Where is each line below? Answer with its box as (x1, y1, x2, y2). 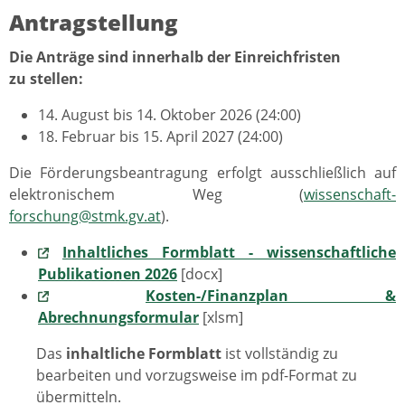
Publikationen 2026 (38, 263, 177, 284)
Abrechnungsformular (38, 306, 199, 327)
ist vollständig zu (221, 343, 338, 363)
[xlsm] (199, 306, 243, 327)
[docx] (177, 263, 222, 284)
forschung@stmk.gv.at (9, 205, 161, 226)
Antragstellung (9, 7, 178, 38)
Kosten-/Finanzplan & (146, 285, 396, 306)
